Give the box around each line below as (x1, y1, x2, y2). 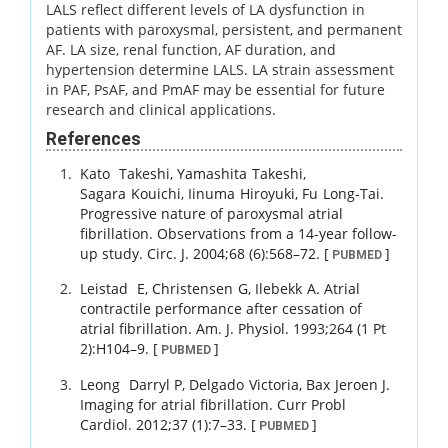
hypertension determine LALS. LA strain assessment (46, 59, 394, 79)
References (46, 128, 141, 149)
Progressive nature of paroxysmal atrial (80, 203, 344, 223)
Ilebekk (255, 279, 303, 299)
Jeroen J (335, 374, 387, 394)
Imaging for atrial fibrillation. (80, 394, 274, 414)
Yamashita (177, 163, 248, 183)
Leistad (80, 279, 129, 299)
